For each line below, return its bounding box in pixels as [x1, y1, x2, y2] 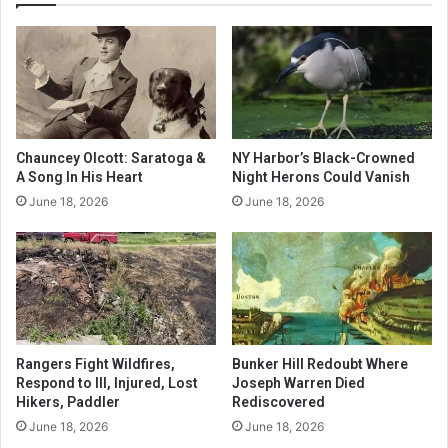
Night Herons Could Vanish [232, 169, 410, 186]
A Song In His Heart [16, 169, 143, 186]
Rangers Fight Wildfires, [16, 355, 175, 372]
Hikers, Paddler [16, 393, 120, 410]
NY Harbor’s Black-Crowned [232, 150, 415, 167]
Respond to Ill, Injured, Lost [16, 374, 198, 391]
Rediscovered [232, 393, 325, 410]
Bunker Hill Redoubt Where [232, 355, 408, 372]
